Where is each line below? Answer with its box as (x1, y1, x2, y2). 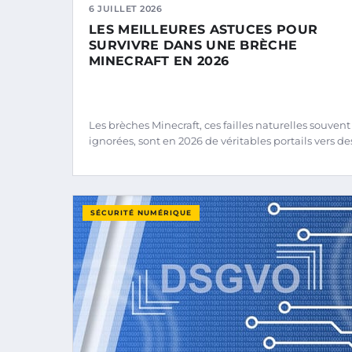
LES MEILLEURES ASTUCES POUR (89, 22, 318, 37)
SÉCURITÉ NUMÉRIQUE (90, 208, 192, 217)
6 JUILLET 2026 (89, 3, 162, 14)
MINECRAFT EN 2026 (89, 53, 229, 68)
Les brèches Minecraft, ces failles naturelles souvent (89, 119, 350, 131)
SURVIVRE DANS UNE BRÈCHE (89, 38, 298, 53)
